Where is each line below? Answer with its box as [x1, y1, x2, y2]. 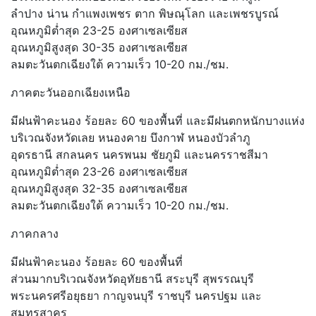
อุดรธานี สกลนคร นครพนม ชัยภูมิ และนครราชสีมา [11, 147, 268, 162]
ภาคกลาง [11, 226, 59, 241]
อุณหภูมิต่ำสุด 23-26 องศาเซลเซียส [11, 164, 191, 179]
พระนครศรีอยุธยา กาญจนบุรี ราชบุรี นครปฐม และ [11, 288, 262, 303]
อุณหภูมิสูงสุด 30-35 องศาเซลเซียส [11, 40, 188, 55]
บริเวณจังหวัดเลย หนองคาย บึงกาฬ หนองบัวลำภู [11, 130, 254, 145]
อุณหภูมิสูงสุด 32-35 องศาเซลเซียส [11, 181, 188, 196]
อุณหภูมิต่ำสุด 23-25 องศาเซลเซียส [11, 23, 188, 38]
